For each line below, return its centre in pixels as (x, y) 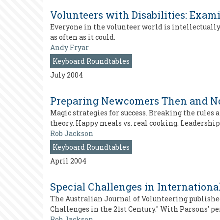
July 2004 (67, 75)
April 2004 (68, 161)
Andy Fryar (69, 47)
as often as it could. (83, 37)
